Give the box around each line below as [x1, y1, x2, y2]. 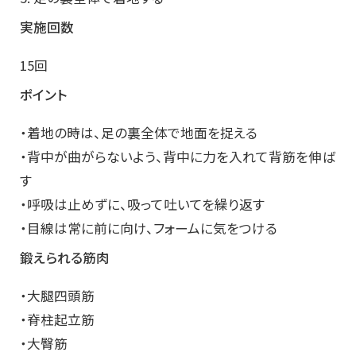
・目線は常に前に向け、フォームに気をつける [20, 219, 277, 238]
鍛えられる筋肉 [20, 248, 110, 268]
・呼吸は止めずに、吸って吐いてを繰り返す [20, 195, 265, 215]
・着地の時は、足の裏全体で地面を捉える [20, 123, 257, 143]
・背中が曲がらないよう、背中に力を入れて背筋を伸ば [20, 147, 335, 167]
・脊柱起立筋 [20, 310, 95, 330]
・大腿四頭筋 [20, 286, 95, 306]
